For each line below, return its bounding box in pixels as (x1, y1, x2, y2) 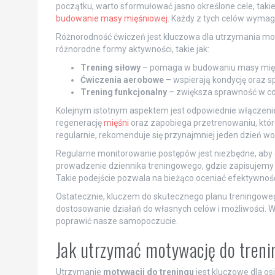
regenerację (55, 117, 104, 128)
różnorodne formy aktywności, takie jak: (55, 44, 209, 54)
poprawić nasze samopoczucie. (55, 215, 178, 226)
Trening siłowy (80, 62, 141, 72)
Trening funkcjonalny (80, 87, 167, 97)
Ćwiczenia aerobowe (80, 74, 164, 85)
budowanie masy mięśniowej (55, 13, 168, 23)
